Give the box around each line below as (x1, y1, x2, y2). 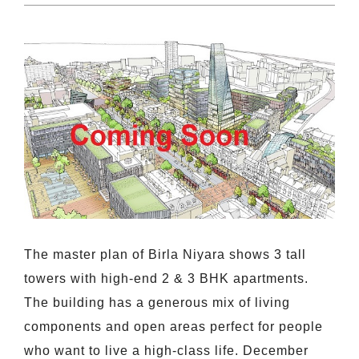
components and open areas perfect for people (24, 320, 323, 334)
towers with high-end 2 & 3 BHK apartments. (24, 272, 309, 286)
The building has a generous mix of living (24, 296, 290, 310)
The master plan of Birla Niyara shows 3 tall (24, 248, 306, 262)
